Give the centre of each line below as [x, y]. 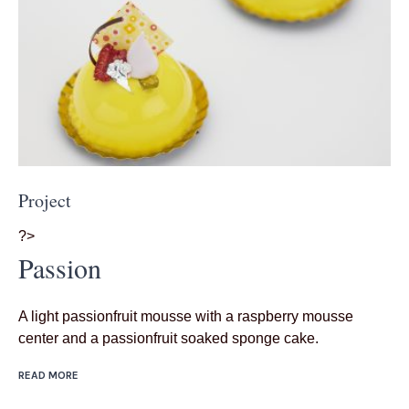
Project [45, 201]
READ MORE [48, 376]
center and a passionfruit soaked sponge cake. [168, 339]
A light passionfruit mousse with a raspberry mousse [186, 317]
